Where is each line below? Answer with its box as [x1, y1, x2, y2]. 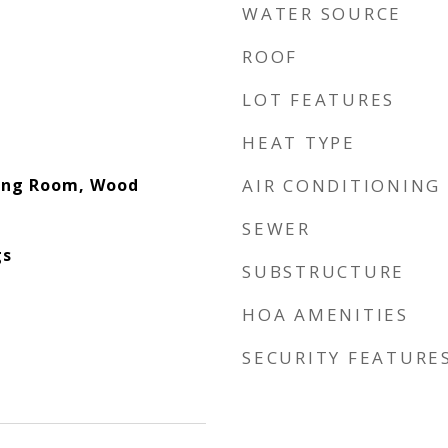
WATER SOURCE [242, 2, 402, 25]
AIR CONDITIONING [242, 174, 441, 197]
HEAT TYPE [242, 131, 356, 154]
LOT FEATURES [242, 88, 395, 111]
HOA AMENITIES [242, 303, 409, 326]
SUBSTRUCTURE [242, 260, 405, 283]
